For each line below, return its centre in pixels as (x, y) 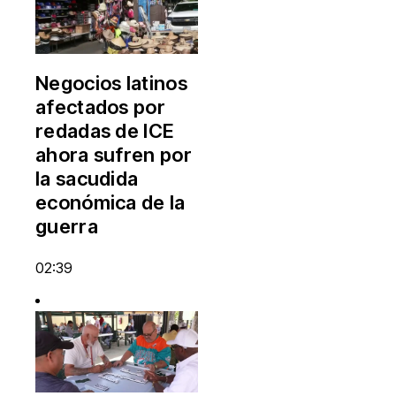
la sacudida (87, 178)
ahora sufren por (114, 154)
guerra (67, 226)
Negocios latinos (111, 83)
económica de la (110, 202)
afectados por (100, 107)
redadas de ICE (105, 130)
